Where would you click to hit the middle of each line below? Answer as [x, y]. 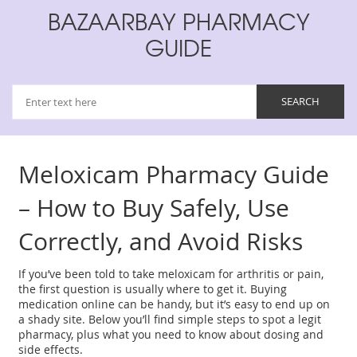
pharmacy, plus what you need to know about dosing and [171, 335]
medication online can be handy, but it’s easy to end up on [175, 304]
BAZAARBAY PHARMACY [178, 21]
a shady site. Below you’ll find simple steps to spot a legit [170, 320]
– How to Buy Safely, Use [154, 208]
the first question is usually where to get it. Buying [153, 289]
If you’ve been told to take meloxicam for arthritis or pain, [171, 274]
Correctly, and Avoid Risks [161, 242]
